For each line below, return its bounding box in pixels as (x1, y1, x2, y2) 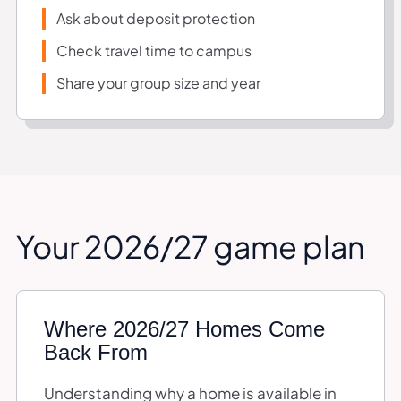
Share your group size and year (56, 73, 260, 92)
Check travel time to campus (56, 40, 252, 60)
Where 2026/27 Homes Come (44, 316, 325, 341)
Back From (44, 339, 148, 364)
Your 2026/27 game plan (16, 226, 364, 266)
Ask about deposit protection (56, 8, 255, 28)
